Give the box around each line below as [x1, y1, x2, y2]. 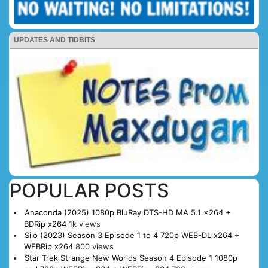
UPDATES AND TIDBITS [14, 35, 95, 44]
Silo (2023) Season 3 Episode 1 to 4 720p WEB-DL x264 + [24, 230, 240, 240]
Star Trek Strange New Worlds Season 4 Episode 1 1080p [24, 253, 237, 263]
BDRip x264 [23, 219, 66, 229]
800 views [75, 242, 114, 252]
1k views [68, 219, 100, 229]
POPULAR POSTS [10, 179, 169, 203]
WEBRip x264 [23, 242, 73, 252]
